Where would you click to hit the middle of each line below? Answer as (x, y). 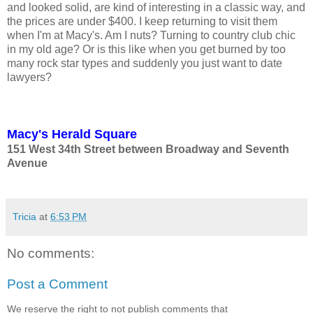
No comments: (51, 254)
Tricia (24, 217)
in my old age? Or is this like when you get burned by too (146, 50)
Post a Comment (57, 284)
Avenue (27, 163)
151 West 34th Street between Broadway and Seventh (148, 150)
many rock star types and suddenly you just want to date (145, 64)
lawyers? (29, 78)
